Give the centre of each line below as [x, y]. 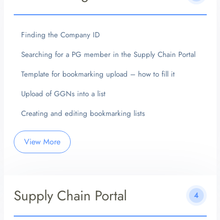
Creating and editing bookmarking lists [83, 114]
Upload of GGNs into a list [63, 94]
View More [42, 142]
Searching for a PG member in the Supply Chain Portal [108, 55]
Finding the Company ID [60, 35]
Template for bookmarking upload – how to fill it [98, 74]
